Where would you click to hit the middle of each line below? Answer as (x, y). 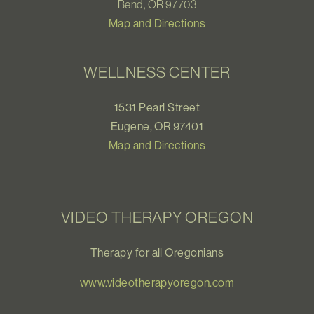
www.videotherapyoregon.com (157, 283)
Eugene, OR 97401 (157, 127)
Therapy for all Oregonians (157, 253)
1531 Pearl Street (157, 108)
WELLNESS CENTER (157, 73)
